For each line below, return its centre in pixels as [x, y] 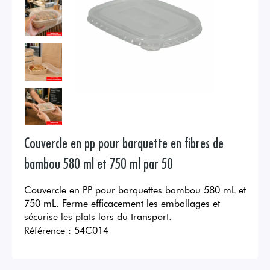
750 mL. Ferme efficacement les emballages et [122, 203]
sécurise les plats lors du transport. [98, 216]
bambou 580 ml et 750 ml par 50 [99, 163]
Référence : [48, 230]
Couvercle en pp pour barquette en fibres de [124, 142]
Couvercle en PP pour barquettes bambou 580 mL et [135, 190]
